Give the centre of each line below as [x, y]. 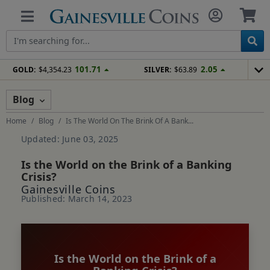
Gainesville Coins [68, 189]
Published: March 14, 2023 [77, 198]
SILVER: [158, 69]
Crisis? [39, 176]
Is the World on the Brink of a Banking [127, 164]
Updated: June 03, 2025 [70, 139]
